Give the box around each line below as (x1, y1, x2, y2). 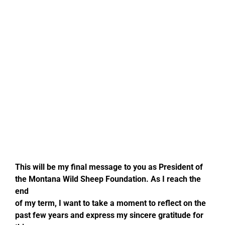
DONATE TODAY (156, 120, 211, 128)
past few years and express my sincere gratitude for (15, 210, 203, 220)
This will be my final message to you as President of (15, 162, 203, 172)
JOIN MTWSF (156, 86, 202, 95)
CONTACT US (156, 20, 203, 29)
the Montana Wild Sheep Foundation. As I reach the (15, 174, 201, 184)
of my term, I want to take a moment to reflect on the (15, 198, 206, 208)
